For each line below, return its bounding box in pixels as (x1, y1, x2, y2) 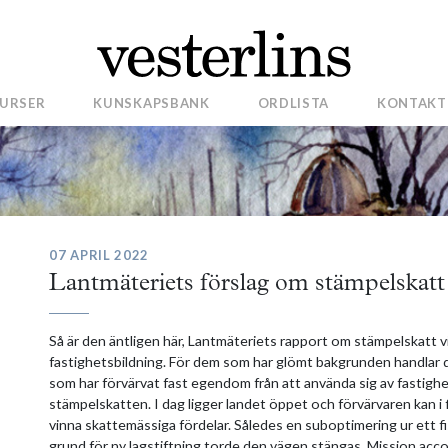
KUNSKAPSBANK (93, 95, 210, 112)
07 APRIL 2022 (49, 246, 150, 263)
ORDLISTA (257, 95, 330, 112)
